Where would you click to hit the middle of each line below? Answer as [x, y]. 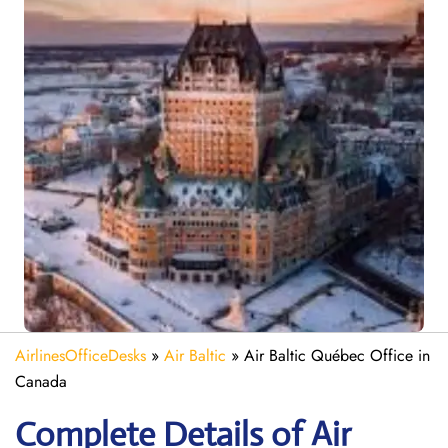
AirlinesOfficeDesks [80, 355]
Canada [41, 381]
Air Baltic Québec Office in [337, 355]
